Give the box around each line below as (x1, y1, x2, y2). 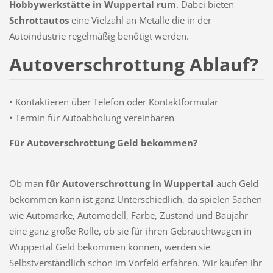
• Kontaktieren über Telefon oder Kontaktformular (9, 95, 218, 108)
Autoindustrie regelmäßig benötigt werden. (9, 29, 189, 42)
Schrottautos (9, 13, 69, 26)
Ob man (9, 177, 46, 190)
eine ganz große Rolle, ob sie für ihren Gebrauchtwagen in (9, 224, 252, 237)
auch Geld (213, 177, 258, 190)
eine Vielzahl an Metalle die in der (68, 13, 211, 26)
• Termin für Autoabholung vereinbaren (9, 111, 174, 124)
